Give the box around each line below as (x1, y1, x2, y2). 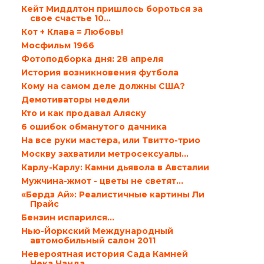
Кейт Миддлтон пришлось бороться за (21, 4, 203, 14)
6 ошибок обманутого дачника (21, 121, 167, 132)
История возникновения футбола (21, 67, 179, 78)
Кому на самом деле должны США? (21, 81, 185, 91)
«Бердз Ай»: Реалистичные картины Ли (21, 189, 204, 200)
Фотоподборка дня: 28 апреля (21, 54, 163, 64)
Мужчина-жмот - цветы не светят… (21, 176, 183, 186)
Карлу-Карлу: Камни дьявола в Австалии (21, 162, 209, 173)
